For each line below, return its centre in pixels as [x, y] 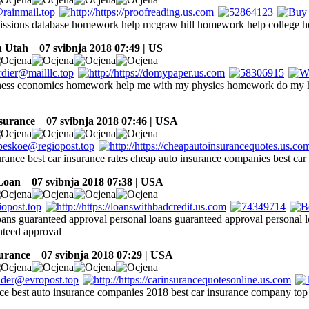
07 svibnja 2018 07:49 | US [97, 48]
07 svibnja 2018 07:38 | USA [93, 181]
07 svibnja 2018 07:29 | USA [103, 255]
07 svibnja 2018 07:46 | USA [108, 121]
